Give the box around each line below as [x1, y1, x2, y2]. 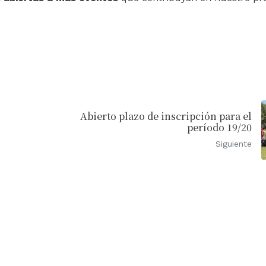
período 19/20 [187, 120, 252, 134]
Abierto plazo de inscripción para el [80, 109, 252, 123]
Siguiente [216, 138, 252, 148]
